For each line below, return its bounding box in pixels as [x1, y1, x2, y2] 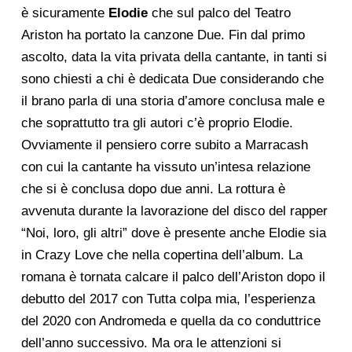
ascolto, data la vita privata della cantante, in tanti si [20, 49, 327, 64]
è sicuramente [20, 5, 108, 20]
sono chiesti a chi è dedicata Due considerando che [20, 71, 324, 86]
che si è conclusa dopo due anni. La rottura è [20, 181, 285, 196]
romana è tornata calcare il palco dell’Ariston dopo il [20, 269, 325, 284]
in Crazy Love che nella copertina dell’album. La [20, 247, 302, 262]
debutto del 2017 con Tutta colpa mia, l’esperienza [20, 291, 315, 306]
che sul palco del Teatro [151, 5, 291, 20]
